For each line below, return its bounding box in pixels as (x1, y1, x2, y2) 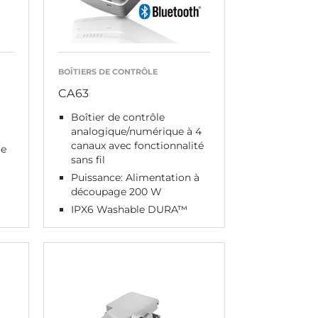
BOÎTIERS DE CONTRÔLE (57, 66, 158, 77)
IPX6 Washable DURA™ (70, 202, 187, 216)
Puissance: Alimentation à (70, 170, 199, 184)
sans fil (70, 153, 105, 166)
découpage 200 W (70, 185, 162, 198)
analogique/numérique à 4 (70, 124, 202, 138)
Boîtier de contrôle (70, 110, 165, 124)
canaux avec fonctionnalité (70, 138, 204, 152)
